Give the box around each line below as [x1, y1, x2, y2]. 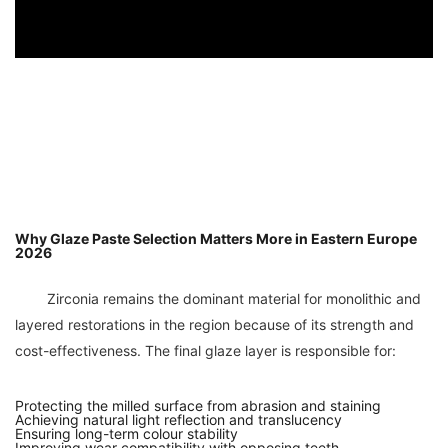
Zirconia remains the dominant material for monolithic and [15, 290, 47, 307]
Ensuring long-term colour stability [15, 425, 238, 442]
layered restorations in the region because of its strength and [15, 316, 414, 333]
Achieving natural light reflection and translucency [15, 411, 342, 428]
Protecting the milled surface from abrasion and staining [15, 397, 381, 414]
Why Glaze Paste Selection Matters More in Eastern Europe [15, 230, 417, 247]
